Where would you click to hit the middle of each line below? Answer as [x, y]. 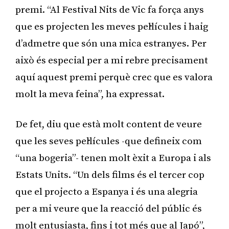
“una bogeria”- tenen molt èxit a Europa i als [113, 158]
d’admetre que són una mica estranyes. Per [111, 43]
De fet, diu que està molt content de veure [109, 124]
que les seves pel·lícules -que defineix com [109, 141]
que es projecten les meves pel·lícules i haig [112, 27]
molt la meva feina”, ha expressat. [90, 94]
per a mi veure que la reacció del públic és [109, 209]
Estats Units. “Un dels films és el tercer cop [110, 175]
